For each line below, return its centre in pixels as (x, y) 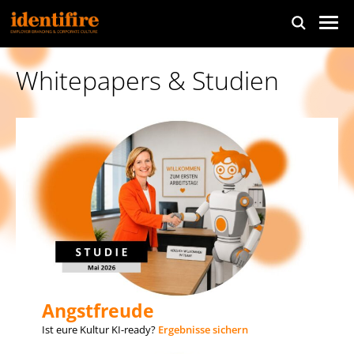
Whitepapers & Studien (147, 80)
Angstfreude (98, 310)
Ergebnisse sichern (203, 329)
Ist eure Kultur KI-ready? (100, 329)
